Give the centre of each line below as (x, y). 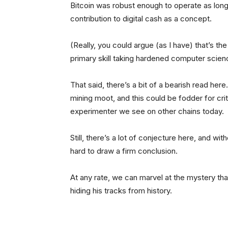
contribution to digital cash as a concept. (141, 19)
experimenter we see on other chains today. (148, 111)
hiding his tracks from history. (122, 191)
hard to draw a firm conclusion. (125, 151)
